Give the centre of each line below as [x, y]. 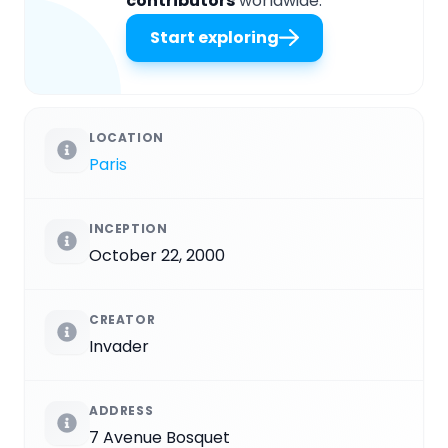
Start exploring [214, 38]
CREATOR [122, 320]
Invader [119, 347]
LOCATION [126, 138]
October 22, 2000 [157, 256]
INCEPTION [128, 229]
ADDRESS [121, 411]
